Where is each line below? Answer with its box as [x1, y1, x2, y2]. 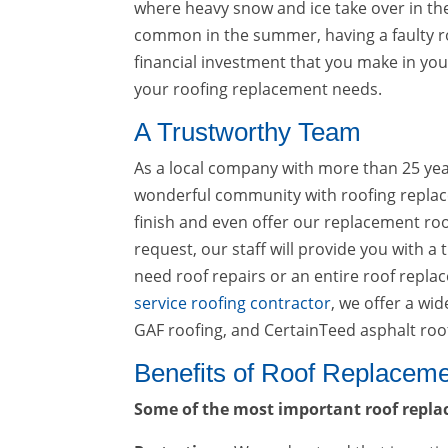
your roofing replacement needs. [134, 78, 383, 100]
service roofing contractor [134, 292, 332, 314]
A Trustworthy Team [134, 117, 362, 147]
